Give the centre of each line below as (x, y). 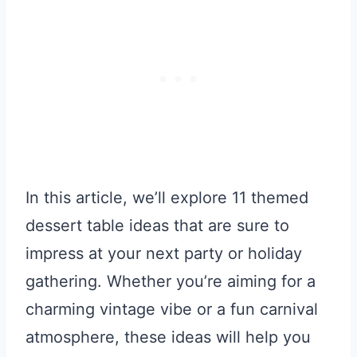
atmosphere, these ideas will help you (168, 337)
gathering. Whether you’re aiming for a (171, 281)
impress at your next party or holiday (164, 253)
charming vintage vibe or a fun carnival (172, 309)
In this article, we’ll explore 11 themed (167, 197)
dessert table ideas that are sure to (157, 225)
